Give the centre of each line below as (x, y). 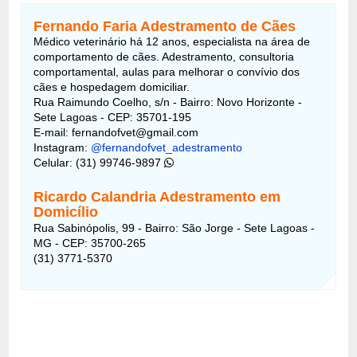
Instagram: (63, 147)
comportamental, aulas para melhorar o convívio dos (167, 71)
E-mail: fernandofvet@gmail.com (116, 132)
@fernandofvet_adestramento (167, 147)
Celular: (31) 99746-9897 (99, 162)
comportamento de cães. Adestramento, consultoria (164, 56)
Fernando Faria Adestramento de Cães (165, 26)
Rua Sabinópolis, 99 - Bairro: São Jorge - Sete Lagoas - (175, 228)
